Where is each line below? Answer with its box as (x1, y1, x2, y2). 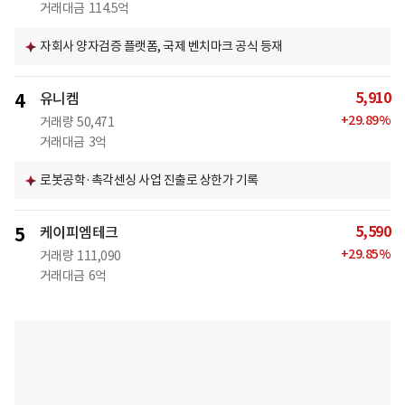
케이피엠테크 (39, 223, 118, 242)
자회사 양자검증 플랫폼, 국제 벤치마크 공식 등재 (40, 38, 283, 55)
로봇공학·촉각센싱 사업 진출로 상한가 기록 (40, 172, 259, 189)
